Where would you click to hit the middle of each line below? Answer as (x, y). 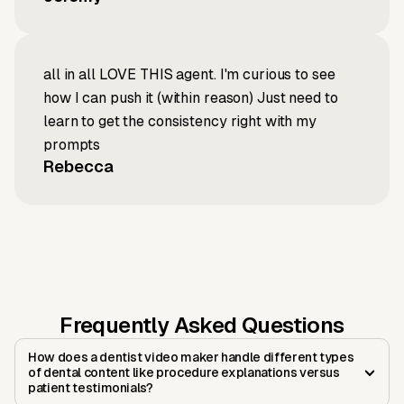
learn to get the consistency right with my (180, 122)
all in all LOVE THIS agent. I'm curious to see (189, 75)
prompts (72, 145)
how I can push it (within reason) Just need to (191, 98)
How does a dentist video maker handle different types (191, 358)
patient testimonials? (91, 388)
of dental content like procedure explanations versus (184, 373)
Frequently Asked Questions (202, 326)
